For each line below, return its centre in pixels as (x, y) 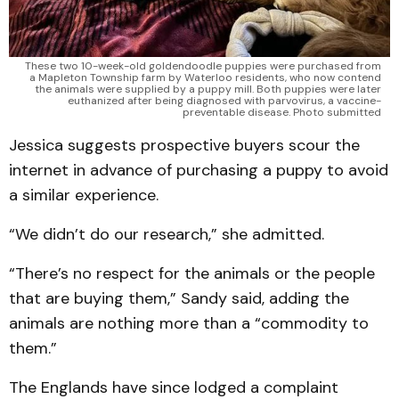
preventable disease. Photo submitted (282, 113)
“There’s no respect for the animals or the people (192, 274)
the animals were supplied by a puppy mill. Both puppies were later (208, 90)
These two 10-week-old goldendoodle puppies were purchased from (203, 66)
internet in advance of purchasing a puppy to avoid (199, 171)
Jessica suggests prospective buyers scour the (184, 146)
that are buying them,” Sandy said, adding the (179, 299)
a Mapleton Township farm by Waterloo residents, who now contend (205, 78)
